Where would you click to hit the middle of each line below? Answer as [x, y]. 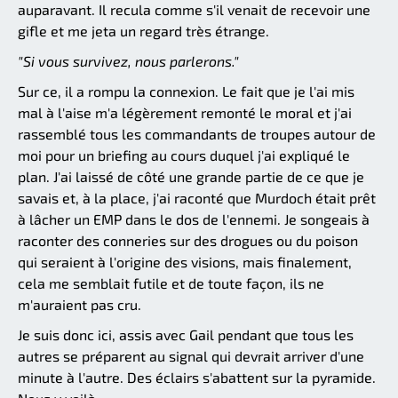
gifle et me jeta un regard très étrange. [143, 30]
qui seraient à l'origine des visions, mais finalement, [185, 261]
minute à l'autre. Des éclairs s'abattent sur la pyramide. [197, 377]
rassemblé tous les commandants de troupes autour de [197, 133]
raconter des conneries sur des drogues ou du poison [188, 240]
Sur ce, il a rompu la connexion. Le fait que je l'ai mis [186, 91]
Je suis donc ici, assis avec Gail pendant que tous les [186, 334]
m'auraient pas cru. [80, 304]
